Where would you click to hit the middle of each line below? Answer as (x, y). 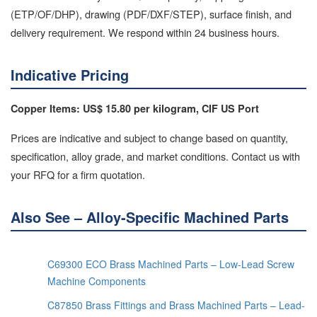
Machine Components (97, 281)
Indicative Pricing (70, 74)
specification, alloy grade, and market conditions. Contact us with (155, 156)
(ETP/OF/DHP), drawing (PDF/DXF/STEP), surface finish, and (151, 13)
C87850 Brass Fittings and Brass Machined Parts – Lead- (176, 305)
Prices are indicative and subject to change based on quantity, (149, 137)
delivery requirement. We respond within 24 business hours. (145, 32)
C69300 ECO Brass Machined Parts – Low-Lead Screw (171, 264)
